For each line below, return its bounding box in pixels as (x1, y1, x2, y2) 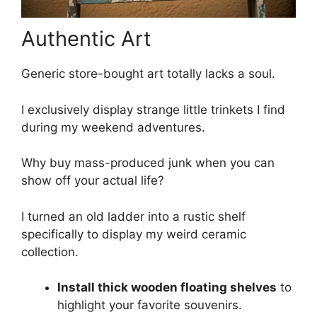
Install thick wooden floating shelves (57, 280, 277, 294)
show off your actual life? (21, 173, 164, 188)
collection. (21, 244, 79, 259)
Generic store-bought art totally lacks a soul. (21, 67, 275, 81)
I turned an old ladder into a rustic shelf (21, 209, 246, 224)
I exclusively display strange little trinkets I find (21, 102, 285, 117)
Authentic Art (21, 26, 151, 51)
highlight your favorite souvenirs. (57, 298, 242, 312)
